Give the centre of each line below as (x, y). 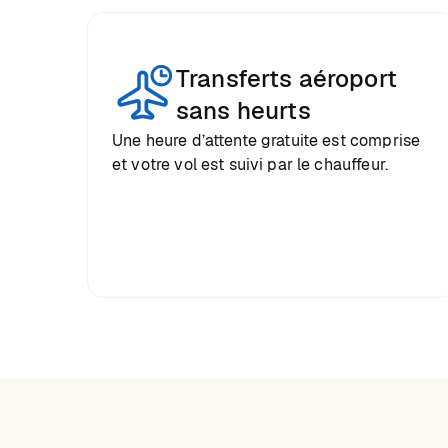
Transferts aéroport (286, 78)
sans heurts (243, 110)
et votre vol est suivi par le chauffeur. (250, 164)
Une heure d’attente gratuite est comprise (266, 140)
